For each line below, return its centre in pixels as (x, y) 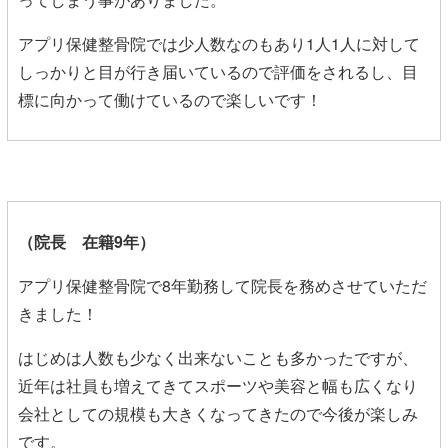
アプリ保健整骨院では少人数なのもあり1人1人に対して (219, 43)
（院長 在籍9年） (86, 241)
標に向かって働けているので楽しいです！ (170, 99)
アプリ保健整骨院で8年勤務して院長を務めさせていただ (222, 285)
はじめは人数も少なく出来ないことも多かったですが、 (218, 357)
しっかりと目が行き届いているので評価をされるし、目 (218, 71)
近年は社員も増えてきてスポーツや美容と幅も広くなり (218, 385)
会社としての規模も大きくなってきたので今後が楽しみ (218, 413)
